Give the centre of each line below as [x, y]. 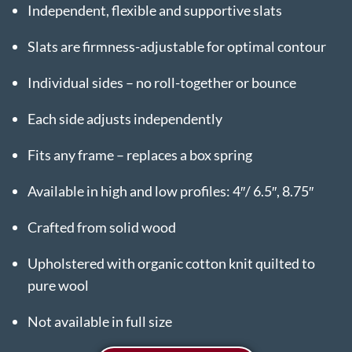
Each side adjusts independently [125, 118]
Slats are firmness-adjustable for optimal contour [177, 46]
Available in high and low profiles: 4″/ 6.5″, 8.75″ [170, 191]
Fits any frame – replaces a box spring [140, 154]
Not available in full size [100, 321]
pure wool [58, 285]
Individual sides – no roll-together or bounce [162, 82]
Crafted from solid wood [102, 227]
